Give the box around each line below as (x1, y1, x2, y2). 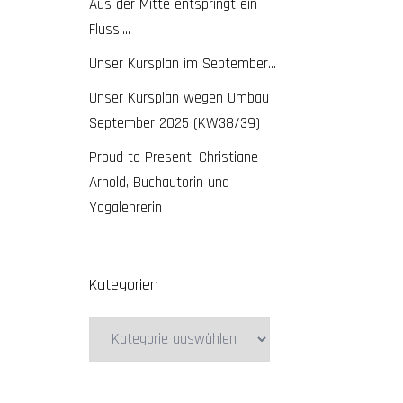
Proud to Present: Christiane (88, 148, 258, 167)
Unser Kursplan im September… (88, 54, 276, 74)
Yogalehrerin (88, 198, 162, 218)
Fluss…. (88, 20, 130, 40)
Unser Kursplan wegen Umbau (88, 88, 269, 108)
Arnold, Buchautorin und (88, 173, 229, 193)
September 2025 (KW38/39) (88, 113, 260, 133)
